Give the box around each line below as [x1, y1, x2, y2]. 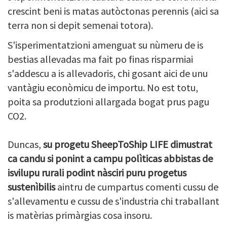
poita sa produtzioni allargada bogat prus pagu [8, 95, 209, 108]
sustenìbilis [8, 180, 55, 193]
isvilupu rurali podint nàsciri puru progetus [8, 166, 186, 179]
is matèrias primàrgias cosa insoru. [8, 208, 152, 221]
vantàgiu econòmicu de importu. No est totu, [8, 81, 198, 94]
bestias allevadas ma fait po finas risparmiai [8, 52, 193, 65]
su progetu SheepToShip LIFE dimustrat [43, 137, 212, 150]
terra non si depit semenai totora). [8, 18, 153, 31]
